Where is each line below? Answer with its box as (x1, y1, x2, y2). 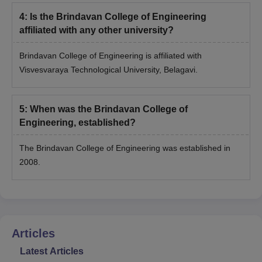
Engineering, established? (19, 118, 136, 128)
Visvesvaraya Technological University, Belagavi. (19, 65, 198, 75)
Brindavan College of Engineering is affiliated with (19, 51, 202, 61)
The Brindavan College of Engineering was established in (19, 143, 230, 153)
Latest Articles (20, 246, 84, 257)
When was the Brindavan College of (30, 104, 188, 115)
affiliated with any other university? (19, 25, 174, 36)
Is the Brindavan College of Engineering (30, 12, 206, 22)
